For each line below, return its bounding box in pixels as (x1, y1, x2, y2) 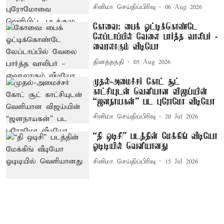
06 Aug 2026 (165, 3, 202, 11)
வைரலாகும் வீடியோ (93, 42, 159, 52)
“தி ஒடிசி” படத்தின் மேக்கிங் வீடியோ (93, 131, 218, 142)
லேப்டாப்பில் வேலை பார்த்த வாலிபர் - (93, 32, 218, 42)
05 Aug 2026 (133, 57, 171, 66)
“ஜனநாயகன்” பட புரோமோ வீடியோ (93, 96, 215, 107)
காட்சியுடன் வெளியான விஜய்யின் (93, 86, 208, 97)
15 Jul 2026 (165, 157, 198, 166)
